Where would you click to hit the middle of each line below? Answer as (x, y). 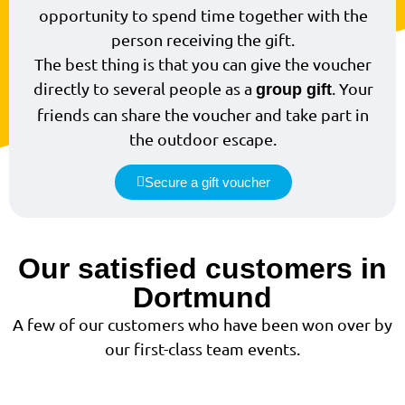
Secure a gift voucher (207, 182)
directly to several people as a (144, 89)
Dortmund (202, 297)
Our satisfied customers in (202, 268)
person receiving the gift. (203, 40)
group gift (293, 90)
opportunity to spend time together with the (203, 15)
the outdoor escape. (203, 139)
